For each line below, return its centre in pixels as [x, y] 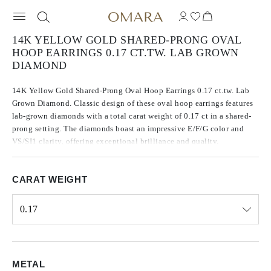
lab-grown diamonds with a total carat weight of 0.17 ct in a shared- [132, 116]
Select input [34, 231]
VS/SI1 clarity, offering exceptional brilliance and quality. [116, 141]
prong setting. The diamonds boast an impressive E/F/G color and [128, 129]
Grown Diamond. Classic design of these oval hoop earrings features [133, 103]
